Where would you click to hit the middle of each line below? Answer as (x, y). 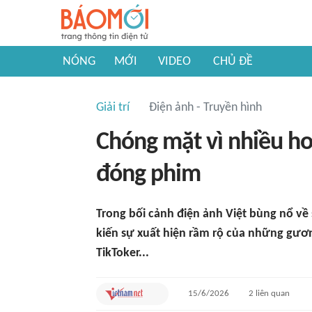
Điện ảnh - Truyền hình (205, 108)
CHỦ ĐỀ (233, 62)
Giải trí (113, 108)
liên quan (272, 294)
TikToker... (123, 253)
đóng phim (148, 175)
